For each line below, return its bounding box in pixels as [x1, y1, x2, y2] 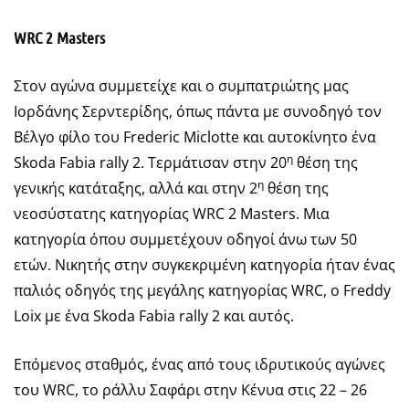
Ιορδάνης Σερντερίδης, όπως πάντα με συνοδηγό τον [14, 100, 382, 121]
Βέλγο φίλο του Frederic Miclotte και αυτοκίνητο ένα [14, 126, 376, 147]
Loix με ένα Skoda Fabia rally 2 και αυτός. [14, 305, 294, 326]
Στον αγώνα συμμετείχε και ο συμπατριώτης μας [14, 75, 349, 96]
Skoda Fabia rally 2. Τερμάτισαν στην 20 [14, 152, 287, 173]
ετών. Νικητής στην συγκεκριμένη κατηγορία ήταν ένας [14, 254, 395, 275]
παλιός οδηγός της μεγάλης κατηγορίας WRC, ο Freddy [14, 279, 391, 300]
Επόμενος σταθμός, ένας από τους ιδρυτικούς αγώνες [14, 353, 385, 374]
